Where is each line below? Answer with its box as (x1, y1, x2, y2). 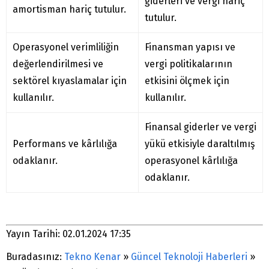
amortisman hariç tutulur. (13, 4, 126, 16)
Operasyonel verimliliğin (13, 41, 119, 53)
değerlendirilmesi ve (13, 58, 103, 70)
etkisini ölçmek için (145, 75, 229, 87)
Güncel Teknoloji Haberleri (131, 251, 247, 263)
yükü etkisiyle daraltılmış (145, 138, 255, 150)
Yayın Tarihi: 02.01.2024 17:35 (6, 228, 131, 240)
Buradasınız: (6, 251, 62, 263)
